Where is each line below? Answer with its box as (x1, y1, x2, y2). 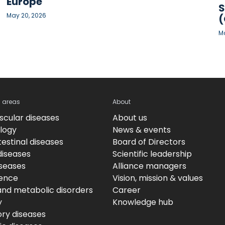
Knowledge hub (113, 196, 173, 208)
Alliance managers (113, 160, 186, 172)
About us (113, 111, 147, 124)
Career (113, 184, 141, 196)
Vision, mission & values (113, 172, 203, 184)
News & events (113, 124, 171, 136)
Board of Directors (113, 136, 185, 148)
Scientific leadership (113, 148, 192, 160)
